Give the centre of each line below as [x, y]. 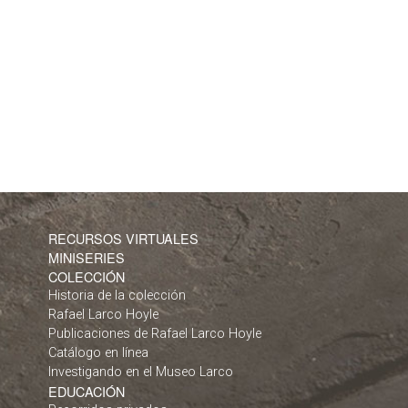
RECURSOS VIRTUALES [123, 238]
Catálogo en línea [98, 353]
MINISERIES [87, 257]
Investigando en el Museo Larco [141, 372]
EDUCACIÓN [87, 391]
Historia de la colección [117, 296]
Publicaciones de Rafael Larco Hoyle [155, 334]
